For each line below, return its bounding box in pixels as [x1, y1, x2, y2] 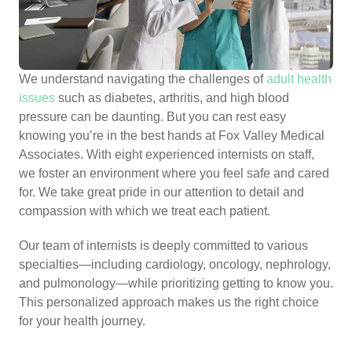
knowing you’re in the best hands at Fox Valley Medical [19, 128, 324, 142]
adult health [266, 71, 332, 86]
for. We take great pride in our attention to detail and [19, 185, 304, 199]
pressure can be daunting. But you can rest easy [19, 109, 286, 123]
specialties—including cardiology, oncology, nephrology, [19, 257, 331, 271]
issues [19, 90, 55, 104]
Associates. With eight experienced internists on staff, [19, 147, 314, 161]
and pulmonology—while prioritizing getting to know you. [19, 276, 333, 290]
